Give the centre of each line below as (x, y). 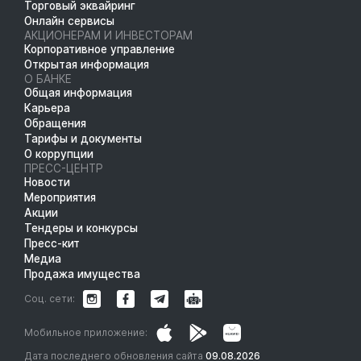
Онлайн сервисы (69, 21)
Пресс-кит (52, 243)
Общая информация (78, 92)
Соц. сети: (50, 298)
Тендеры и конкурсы (81, 228)
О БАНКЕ (48, 79)
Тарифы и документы (83, 138)
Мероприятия (60, 197)
